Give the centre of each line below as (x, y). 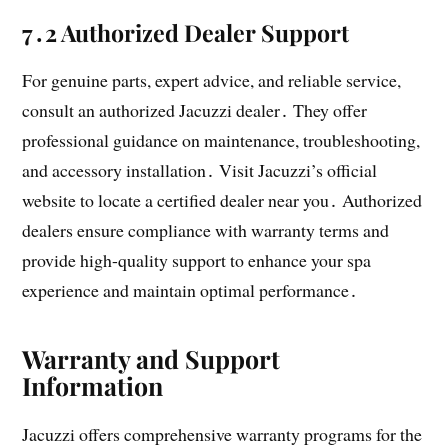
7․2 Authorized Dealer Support (186, 33)
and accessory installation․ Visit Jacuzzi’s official (200, 170)
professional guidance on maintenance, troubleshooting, (221, 140)
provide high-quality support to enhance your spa (197, 260)
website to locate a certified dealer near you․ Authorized (222, 200)
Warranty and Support (151, 359)
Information (93, 386)
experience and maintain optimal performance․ (190, 290)
